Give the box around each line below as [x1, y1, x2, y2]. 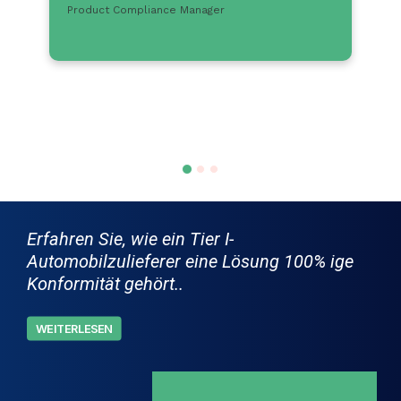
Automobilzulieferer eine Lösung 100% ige [27, 251, 354, 272]
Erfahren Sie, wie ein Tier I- [27, 228, 234, 250]
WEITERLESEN [35, 321, 113, 336]
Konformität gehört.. [27, 273, 183, 294]
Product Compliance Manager [67, 4, 225, 16]
